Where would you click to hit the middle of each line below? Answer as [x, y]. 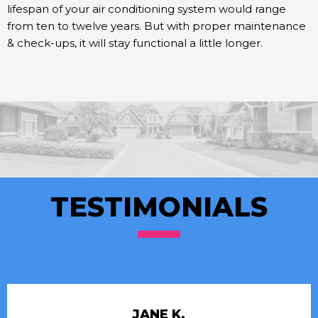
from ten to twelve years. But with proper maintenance [157, 26]
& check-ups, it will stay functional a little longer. [135, 43]
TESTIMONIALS [159, 207]
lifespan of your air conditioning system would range [147, 9]
